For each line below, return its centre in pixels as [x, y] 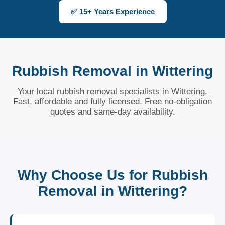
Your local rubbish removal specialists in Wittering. [113, 92]
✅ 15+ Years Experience [113, 11]
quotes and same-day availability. [113, 112]
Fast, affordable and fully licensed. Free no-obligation [113, 102]
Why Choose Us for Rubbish [113, 175]
